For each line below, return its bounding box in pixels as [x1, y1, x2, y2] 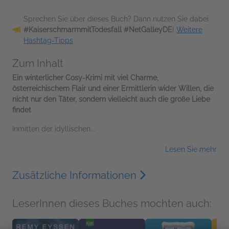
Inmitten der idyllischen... [12, 125, 95, 133]
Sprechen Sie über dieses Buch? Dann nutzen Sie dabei [24, 15, 209, 24]
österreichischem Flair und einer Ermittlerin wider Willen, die [12, 84, 214, 93]
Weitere [176, 26, 202, 34]
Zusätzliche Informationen [12, 169, 139, 182]
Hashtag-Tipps [24, 36, 73, 45]
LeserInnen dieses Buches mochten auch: [12, 197, 212, 210]
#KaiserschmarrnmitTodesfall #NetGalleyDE [24, 26, 172, 34]
